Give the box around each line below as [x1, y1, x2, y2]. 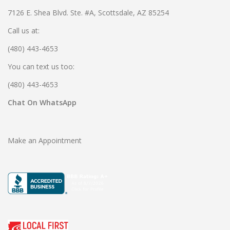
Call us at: [8, 26, 40, 36]
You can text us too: [8, 62, 74, 72]
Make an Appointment [8, 136, 82, 146]
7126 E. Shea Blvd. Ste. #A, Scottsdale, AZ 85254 [8, 8, 169, 18]
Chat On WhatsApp [8, 98, 76, 108]
